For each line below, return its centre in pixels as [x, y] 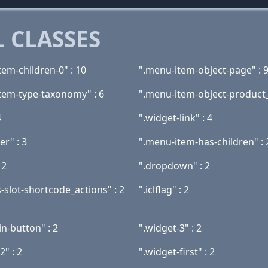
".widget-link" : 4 [176, 118]
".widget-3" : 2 [170, 228]
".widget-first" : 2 [177, 252]
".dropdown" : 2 [174, 166]
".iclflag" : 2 [164, 190]
